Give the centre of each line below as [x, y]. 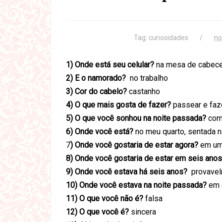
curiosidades [168, 38]
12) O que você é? [97, 212]
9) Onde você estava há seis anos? [127, 172]
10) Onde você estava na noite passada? [136, 185]
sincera [142, 212]
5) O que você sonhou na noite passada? [136, 118]
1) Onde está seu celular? [110, 65]
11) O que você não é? [105, 198]
